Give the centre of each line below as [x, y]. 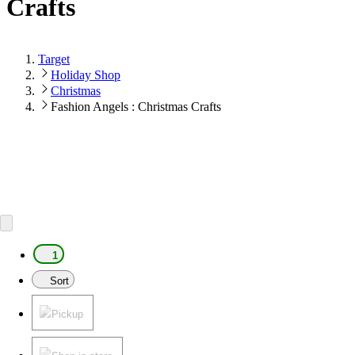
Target [54, 59]
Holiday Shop [86, 74]
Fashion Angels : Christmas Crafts [136, 106]
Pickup [67, 314]
